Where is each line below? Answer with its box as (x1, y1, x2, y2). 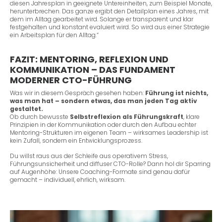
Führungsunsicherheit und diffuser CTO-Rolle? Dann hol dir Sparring (10, 160, 211, 168)
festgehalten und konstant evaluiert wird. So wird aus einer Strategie (10, 22, 210, 31)
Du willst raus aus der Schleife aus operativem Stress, (10, 152, 168, 161)
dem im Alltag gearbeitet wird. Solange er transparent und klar (10, 14, 193, 23)
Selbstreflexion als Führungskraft (70, 112, 183, 121)
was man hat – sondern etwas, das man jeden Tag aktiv (10, 97, 197, 106)
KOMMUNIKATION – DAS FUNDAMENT (10, 63, 175, 76)
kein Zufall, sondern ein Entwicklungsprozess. (10, 136, 142, 145)
